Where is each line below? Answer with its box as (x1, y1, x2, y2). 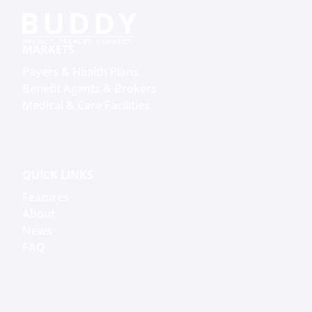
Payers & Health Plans (22, 64, 139, 80)
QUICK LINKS (22, 167, 93, 183)
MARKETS (22, 42, 75, 58)
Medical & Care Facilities (22, 97, 150, 114)
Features (22, 189, 69, 205)
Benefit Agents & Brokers (22, 81, 157, 97)
